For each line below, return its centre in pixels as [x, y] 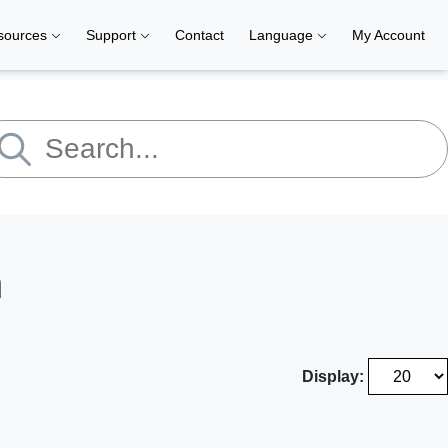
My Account [388, 35]
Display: [335, 376]
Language [283, 35]
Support [113, 35]
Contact [199, 35]
